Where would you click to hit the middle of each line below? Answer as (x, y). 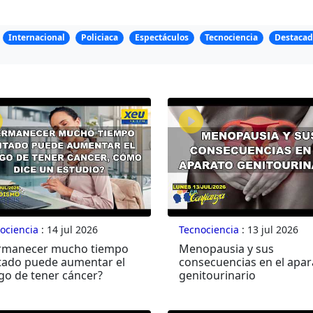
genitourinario (217, 276)
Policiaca (100, 38)
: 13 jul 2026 (268, 230)
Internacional (36, 38)
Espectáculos (161, 38)
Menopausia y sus (226, 249)
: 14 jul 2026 (68, 230)
